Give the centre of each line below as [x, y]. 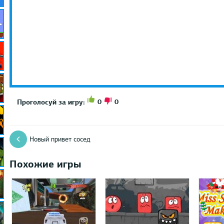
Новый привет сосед [60, 139]
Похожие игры [45, 164]
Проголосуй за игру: [51, 102]
